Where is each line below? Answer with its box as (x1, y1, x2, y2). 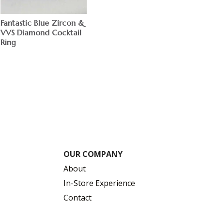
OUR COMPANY (63, 148, 123, 159)
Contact (63, 192, 92, 203)
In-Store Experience (63, 177, 136, 188)
